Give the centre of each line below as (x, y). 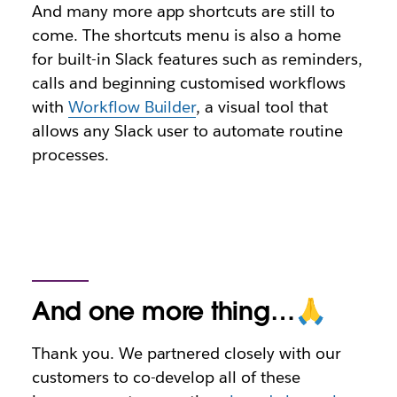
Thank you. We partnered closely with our (186, 354)
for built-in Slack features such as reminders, (197, 59)
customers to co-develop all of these (166, 378)
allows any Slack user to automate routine (187, 131)
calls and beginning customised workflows (188, 83)
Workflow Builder (132, 107)
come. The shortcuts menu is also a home (186, 35)
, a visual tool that (262, 107)
